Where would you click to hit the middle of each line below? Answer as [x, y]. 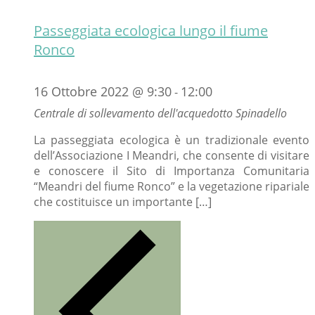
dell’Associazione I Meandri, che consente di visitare [172, 156]
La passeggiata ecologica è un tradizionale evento [172, 140]
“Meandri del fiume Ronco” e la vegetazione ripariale [172, 187]
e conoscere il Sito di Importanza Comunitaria [172, 171]
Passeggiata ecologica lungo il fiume [151, 30]
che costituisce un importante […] [123, 202]
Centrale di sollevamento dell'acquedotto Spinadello [160, 114]
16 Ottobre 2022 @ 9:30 [103, 92]
